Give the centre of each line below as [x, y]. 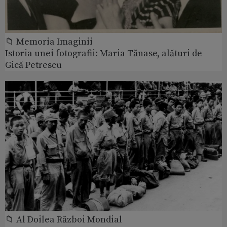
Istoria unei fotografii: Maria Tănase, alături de [104, 53]
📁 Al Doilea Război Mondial [64, 220]
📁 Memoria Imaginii [49, 42]
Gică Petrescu [33, 65]
